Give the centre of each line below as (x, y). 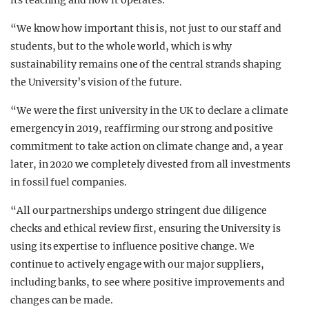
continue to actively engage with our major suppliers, (138, 264)
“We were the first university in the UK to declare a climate (149, 110)
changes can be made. (62, 300)
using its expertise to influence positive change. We (133, 246)
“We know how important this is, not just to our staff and (146, 28)
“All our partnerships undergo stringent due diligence (139, 210)
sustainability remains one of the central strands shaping (146, 64)
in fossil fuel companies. (69, 182)
